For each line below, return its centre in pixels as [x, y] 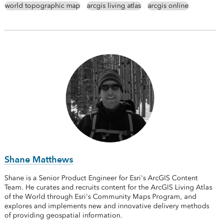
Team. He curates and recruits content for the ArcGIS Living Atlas [108, 188]
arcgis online [168, 6]
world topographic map [42, 6]
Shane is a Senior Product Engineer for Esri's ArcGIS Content [101, 178]
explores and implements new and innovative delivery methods [107, 206]
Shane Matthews [39, 160]
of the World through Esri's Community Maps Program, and [100, 197]
